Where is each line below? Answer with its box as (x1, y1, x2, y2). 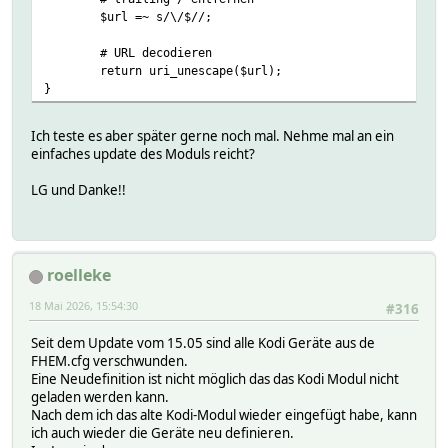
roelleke (47, 263, 111, 286)
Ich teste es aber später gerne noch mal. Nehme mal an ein (31, 126, 394, 145)
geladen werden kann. (31, 388, 169, 407)
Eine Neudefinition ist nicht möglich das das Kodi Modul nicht (31, 370, 399, 389)
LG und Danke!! (31, 180, 126, 199)
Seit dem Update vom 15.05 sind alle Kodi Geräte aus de (31, 334, 375, 353)
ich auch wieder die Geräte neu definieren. (31, 424, 294, 443)
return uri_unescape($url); (100, 62, 282, 78)
